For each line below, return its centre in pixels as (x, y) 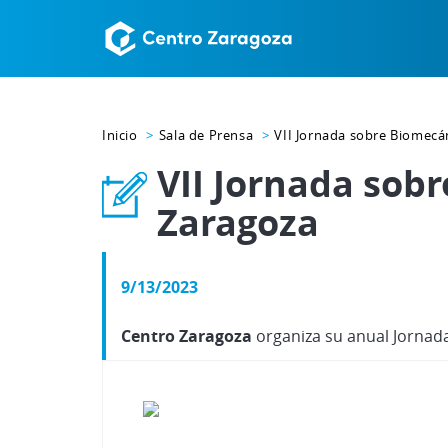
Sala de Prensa (206, 135)
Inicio (120, 135)
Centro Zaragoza (186, 335)
